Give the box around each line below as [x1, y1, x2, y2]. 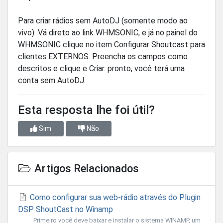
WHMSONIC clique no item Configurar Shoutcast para [18, 40, 205, 50]
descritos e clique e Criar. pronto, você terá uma [18, 64, 185, 74]
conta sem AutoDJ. [18, 76, 86, 86]
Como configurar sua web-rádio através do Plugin [28, 193, 201, 203]
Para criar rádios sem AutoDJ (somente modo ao [18, 16, 188, 26]
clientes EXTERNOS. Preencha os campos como [18, 52, 188, 62]
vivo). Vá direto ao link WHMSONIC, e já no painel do [18, 28, 198, 38]
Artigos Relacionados [31, 162, 139, 175]
